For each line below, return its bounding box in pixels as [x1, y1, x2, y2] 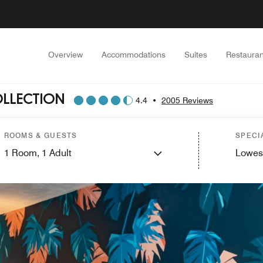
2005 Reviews [161, 95, 213, 105]
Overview [48, 50, 83, 59]
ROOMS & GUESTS [4, 131, 77, 140]
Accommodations [102, 50, 166, 59]
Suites [184, 50, 207, 59]
